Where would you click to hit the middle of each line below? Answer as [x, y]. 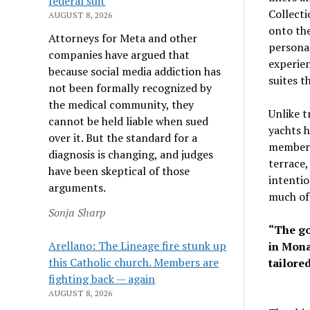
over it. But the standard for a [123, 137]
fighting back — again [102, 279]
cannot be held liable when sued [129, 121]
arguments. [77, 187]
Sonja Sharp [77, 212]
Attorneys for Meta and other [123, 38]
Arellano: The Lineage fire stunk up [138, 245]
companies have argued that [119, 54]
